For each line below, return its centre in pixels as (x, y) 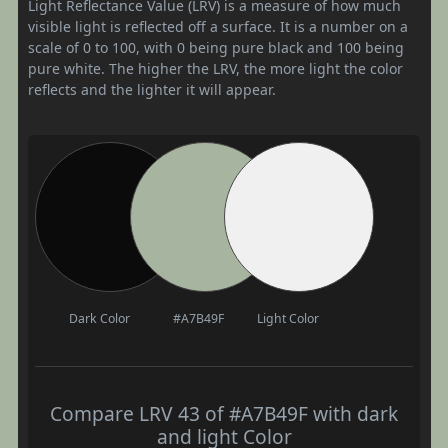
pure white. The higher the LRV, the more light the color (215, 68)
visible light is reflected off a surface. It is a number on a (218, 26)
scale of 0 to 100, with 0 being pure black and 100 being (216, 47)
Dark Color (99, 318)
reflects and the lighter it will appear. (152, 89)
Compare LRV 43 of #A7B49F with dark (224, 413)
